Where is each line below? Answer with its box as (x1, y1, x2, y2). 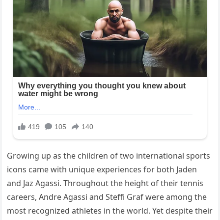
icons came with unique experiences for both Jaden (7, 164, 197, 175)
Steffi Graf (106, 192, 144, 203)
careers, (7, 192, 39, 203)
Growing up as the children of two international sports (7, 150, 211, 162)
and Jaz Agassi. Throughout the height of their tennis (7, 178, 204, 189)
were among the (143, 192, 207, 203)
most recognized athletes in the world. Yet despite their (7, 205, 213, 217)
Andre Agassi (39, 192, 88, 203)
